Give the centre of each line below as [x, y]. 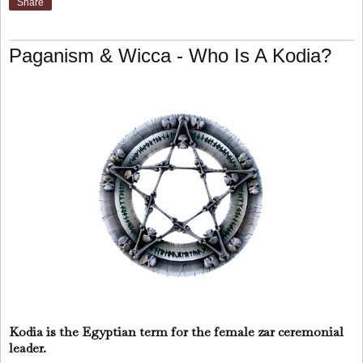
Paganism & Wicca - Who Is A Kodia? [170, 56]
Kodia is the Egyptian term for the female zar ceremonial [176, 331]
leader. [29, 348]
